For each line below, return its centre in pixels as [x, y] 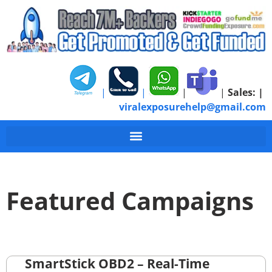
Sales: [242, 92]
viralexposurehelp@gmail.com [192, 107]
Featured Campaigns [130, 200]
